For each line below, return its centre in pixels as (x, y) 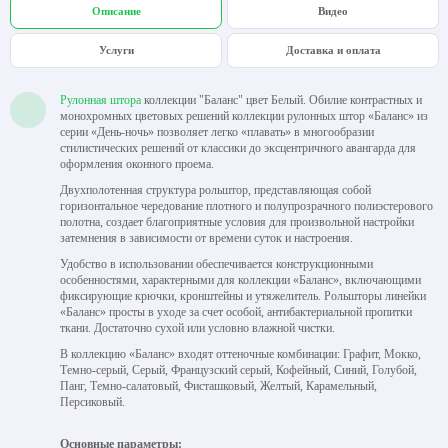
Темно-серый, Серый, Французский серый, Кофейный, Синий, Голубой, (238, 370)
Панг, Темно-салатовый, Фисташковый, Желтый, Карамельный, (218, 386)
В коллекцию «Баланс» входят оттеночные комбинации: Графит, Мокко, (240, 354)
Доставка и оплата (333, 50)
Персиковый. (92, 402)
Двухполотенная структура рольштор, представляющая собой (215, 190)
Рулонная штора (100, 100)
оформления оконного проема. (137, 164)
